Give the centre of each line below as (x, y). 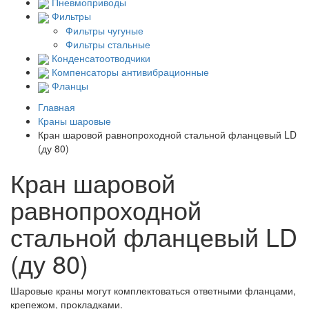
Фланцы (70, 86)
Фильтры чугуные (104, 30)
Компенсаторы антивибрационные (130, 71)
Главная (57, 107)
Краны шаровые (74, 120)
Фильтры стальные (108, 44)
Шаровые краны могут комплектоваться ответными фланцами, (153, 290)
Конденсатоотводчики (101, 58)
